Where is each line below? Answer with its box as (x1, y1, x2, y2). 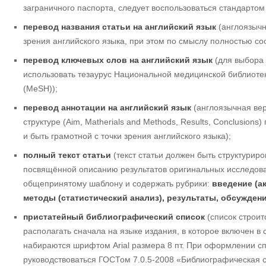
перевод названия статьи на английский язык (23, 22, 216, 32)
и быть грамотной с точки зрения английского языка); (23, 131, 231, 141)
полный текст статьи (23, 150, 111, 160)
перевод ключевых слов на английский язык (23, 55, 213, 65)
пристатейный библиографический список (23, 212, 205, 222)
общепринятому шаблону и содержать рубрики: (23, 179, 212, 189)
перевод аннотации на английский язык (23, 103, 191, 113)
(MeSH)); (23, 84, 58, 94)
